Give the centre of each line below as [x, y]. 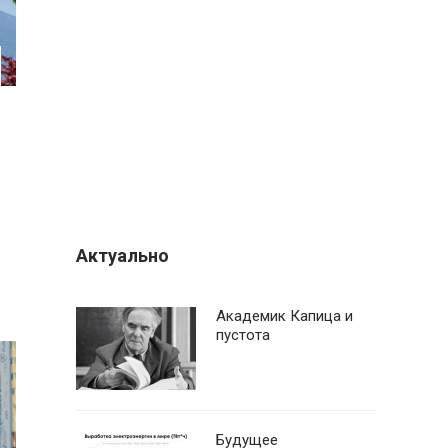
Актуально [122, 255]
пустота [243, 335]
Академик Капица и [284, 316]
